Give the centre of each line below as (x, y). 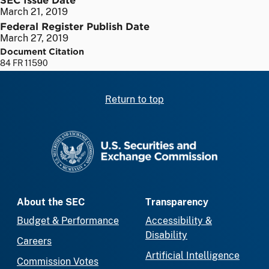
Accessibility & (179, 221)
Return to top (134, 99)
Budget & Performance (68, 221)
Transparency (177, 202)
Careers (34, 241)
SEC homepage (168, 137)
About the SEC (51, 202)
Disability (166, 235)
